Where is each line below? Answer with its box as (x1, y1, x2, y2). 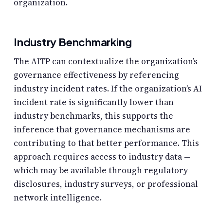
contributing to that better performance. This (14, 137, 199, 149)
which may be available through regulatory (14, 164, 188, 176)
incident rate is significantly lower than (14, 96, 174, 108)
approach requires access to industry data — (14, 150, 191, 163)
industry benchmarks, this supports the (14, 109, 173, 122)
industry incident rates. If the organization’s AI (14, 82, 202, 94)
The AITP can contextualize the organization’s (14, 55, 198, 67)
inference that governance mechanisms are (14, 123, 190, 135)
